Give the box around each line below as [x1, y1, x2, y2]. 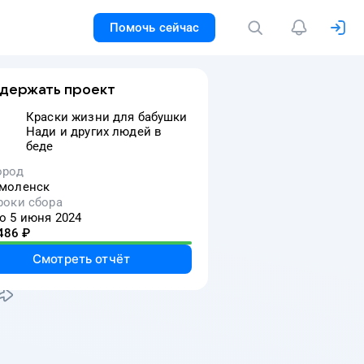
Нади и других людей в [26, 124, 162, 139]
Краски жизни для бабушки [26, 110, 188, 124]
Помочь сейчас [109, 20, 200, 35]
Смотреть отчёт [32, 251, 131, 266]
